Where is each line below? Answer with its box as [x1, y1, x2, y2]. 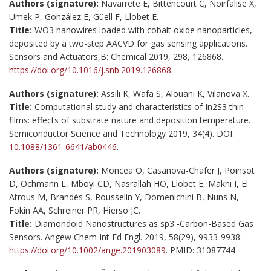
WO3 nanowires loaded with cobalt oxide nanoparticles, [34, 24, 252, 36]
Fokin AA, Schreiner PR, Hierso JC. [9, 204, 140, 216]
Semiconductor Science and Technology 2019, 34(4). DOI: [9, 127, 234, 139]
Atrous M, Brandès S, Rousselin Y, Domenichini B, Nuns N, [9, 191, 239, 203]
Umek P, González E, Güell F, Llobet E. [9, 10, 158, 22]
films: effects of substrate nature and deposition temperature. [9, 114, 250, 126]
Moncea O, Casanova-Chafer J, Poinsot [99, 164, 255, 176]
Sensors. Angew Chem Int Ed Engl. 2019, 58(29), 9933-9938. [9, 230, 242, 243]
